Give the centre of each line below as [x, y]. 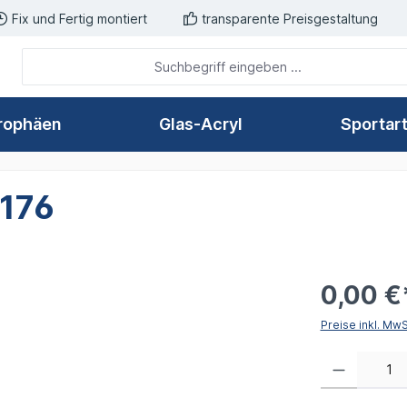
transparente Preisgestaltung [290, 18]
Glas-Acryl [201, 124]
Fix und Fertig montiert [79, 18]
